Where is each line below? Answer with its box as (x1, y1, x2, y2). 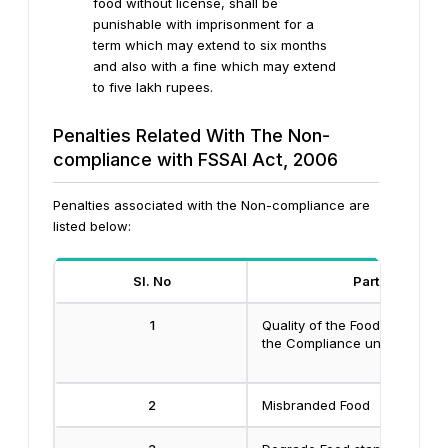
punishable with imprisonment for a (93, 15, 314, 32)
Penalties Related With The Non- (53, 124, 330, 146)
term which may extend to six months (93, 36, 327, 53)
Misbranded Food (262, 396, 370, 413)
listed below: (53, 217, 131, 234)
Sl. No (133, 272, 171, 289)
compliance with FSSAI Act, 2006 (53, 148, 338, 170)
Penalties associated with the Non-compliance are (53, 196, 370, 213)
